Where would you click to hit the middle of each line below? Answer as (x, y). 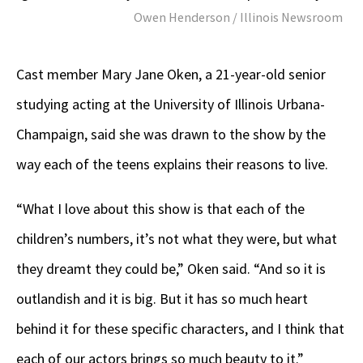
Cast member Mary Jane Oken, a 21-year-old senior (171, 74)
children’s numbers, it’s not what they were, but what (177, 238)
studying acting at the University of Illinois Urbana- (171, 104)
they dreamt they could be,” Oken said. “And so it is (171, 268)
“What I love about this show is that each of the (160, 208)
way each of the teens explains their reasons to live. (174, 164)
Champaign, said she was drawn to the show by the (171, 134)
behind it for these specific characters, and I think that (180, 328)
